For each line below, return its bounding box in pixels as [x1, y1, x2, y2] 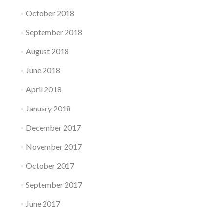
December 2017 [25, 123, 81, 132]
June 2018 [25, 66, 60, 75]
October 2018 [25, 8, 74, 18]
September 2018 [25, 27, 82, 37]
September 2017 [25, 180, 82, 189]
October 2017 [25, 161, 74, 170]
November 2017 [25, 142, 82, 151]
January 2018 [25, 104, 71, 113]
